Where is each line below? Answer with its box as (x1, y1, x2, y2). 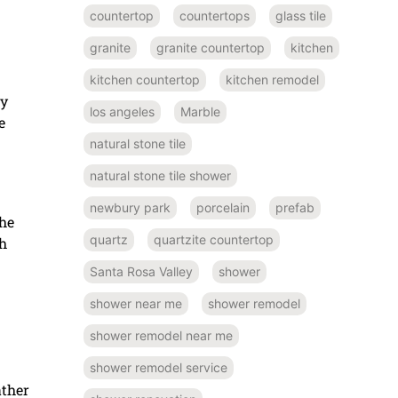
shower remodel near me (90, 327, 233, 343)
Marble (180, 103, 220, 119)
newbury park (90, 199, 171, 215)
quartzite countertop (154, 231, 274, 247)
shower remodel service (90, 359, 227, 375)
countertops (179, 7, 250, 23)
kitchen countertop (90, 71, 200, 87)
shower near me (90, 295, 182, 311)
